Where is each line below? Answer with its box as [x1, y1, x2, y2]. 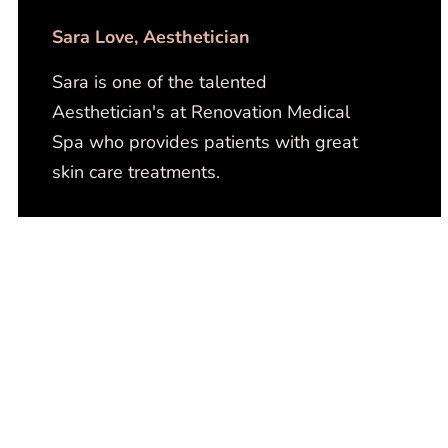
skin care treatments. [51, 160, 220, 184]
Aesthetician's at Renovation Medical [51, 100, 350, 124]
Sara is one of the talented [51, 70, 267, 94]
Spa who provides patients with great [51, 130, 358, 154]
